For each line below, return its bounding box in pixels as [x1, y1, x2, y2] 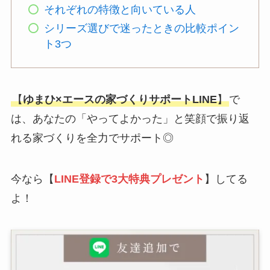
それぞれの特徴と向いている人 [43, 4, 196, 16]
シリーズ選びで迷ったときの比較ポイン [43, 22, 239, 34]
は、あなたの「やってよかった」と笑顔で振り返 [10, 113, 250, 125]
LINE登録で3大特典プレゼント [54, 173, 204, 186]
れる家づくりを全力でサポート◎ [10, 132, 174, 145]
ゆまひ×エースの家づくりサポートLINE [22, 93, 217, 106]
